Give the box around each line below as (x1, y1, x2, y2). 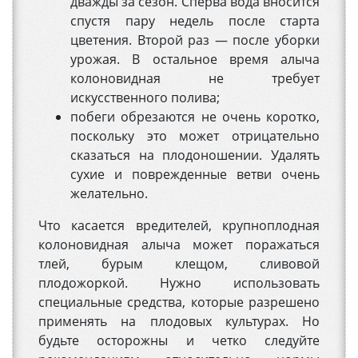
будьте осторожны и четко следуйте (38, 332, 320, 350)
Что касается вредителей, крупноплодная (38, 217, 320, 235)
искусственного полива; (70, 89, 220, 107)
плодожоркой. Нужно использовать (38, 274, 320, 292)
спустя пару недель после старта (70, 12, 320, 30)
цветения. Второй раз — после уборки (70, 31, 320, 50)
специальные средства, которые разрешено (38, 293, 320, 312)
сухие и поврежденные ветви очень (70, 165, 320, 184)
